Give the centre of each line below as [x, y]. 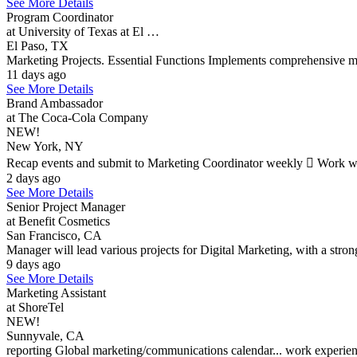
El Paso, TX [37, 46]
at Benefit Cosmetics [58, 221]
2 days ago [33, 178]
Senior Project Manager [66, 207]
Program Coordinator [60, 17]
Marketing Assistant [56, 293]
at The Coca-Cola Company [77, 118]
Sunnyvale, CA [45, 336]
